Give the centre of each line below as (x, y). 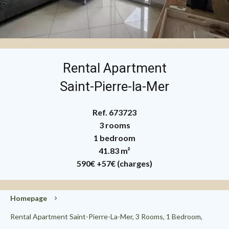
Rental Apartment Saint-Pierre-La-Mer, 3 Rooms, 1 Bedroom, (106, 216)
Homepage (29, 198)
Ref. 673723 (114, 112)
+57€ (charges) (124, 163)
